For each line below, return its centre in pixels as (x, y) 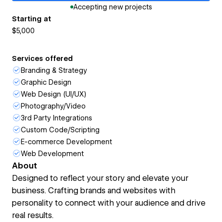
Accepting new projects (112, 7)
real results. (33, 215)
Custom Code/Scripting (60, 130)
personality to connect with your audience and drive (109, 203)
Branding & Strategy (54, 70)
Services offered (42, 58)
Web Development (52, 154)
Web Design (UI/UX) (54, 94)
